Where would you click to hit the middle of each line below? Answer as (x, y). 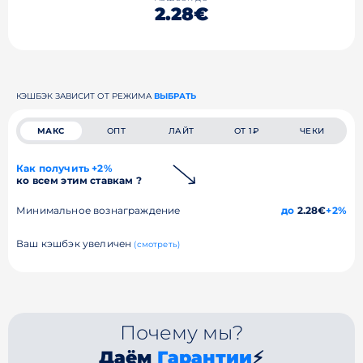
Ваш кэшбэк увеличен (75, 243)
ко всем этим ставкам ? (79, 180)
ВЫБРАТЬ (175, 96)
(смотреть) (157, 244)
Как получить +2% (64, 168)
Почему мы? (181, 333)
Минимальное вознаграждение (98, 210)
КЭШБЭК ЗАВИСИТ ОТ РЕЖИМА (85, 96)
